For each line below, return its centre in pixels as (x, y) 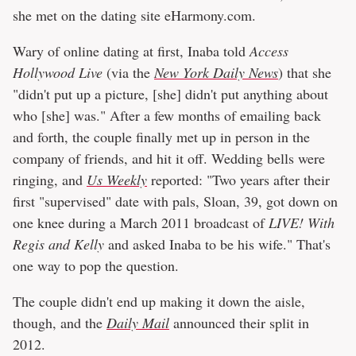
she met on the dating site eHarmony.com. (134, 15)
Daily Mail (138, 323)
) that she (305, 73)
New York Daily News (216, 73)
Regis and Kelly (58, 244)
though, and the (60, 323)
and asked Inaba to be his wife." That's (217, 244)
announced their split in (239, 323)
